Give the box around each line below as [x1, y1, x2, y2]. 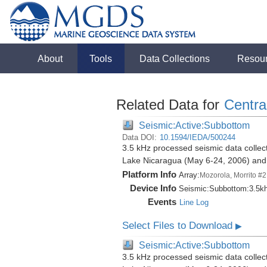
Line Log [179, 198, 209, 207]
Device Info [129, 183, 176, 193]
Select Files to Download [122, 220, 235, 231]
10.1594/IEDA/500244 [159, 133, 235, 142]
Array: [178, 170, 200, 179]
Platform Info [122, 169, 176, 179]
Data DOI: [122, 133, 159, 142]
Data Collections [139, 53, 210, 64]
